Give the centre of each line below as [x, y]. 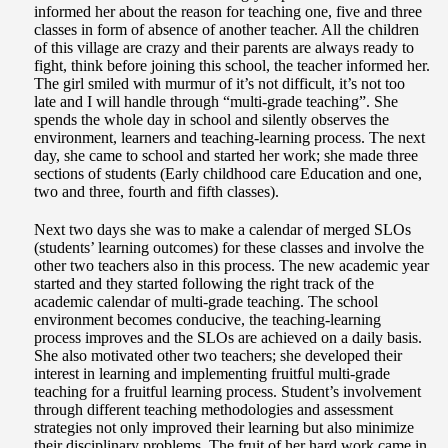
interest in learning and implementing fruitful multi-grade [212, 374]
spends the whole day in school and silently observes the [211, 120]
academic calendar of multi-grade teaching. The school [206, 302]
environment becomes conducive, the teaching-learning [207, 320]
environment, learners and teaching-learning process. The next [229, 138]
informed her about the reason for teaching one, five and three [228, 12]
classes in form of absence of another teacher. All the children [226, 30]
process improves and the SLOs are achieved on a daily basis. [228, 338]
